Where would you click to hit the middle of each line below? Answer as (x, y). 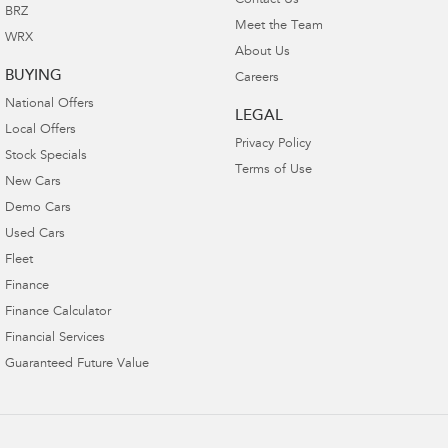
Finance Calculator (58, 312)
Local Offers (40, 130)
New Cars (33, 182)
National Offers (49, 104)
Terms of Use (273, 170)
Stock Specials (46, 156)
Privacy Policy (272, 144)
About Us (262, 52)
